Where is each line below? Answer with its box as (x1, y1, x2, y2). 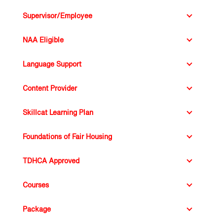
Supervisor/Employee (17, 4, 99, 17)
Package (17, 198, 49, 210)
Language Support (17, 53, 88, 65)
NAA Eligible (17, 29, 64, 41)
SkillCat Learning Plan (17, 101, 100, 113)
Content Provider (17, 77, 81, 89)
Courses (17, 174, 48, 186)
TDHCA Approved (17, 149, 83, 162)
